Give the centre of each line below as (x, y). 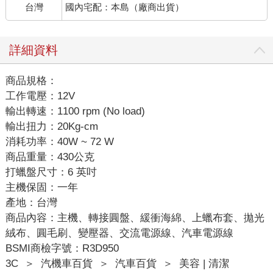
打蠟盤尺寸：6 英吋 (51, 172)
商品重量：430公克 (50, 157)
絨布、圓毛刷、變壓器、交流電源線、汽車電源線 (119, 233)
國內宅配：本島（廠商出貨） (125, 7)
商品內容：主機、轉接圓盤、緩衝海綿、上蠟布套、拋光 (135, 218)
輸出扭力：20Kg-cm (51, 126)
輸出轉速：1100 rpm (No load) (75, 111)
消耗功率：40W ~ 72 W (59, 141)
